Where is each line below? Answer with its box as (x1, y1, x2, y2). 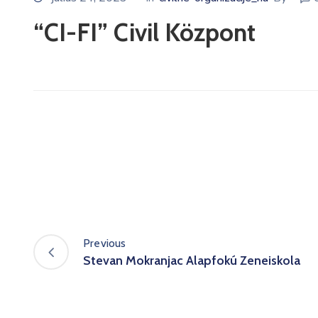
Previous (83, 236, 126, 251)
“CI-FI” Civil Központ (33, 16, 256, 48)
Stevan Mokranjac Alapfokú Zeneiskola (83, 253, 300, 269)
